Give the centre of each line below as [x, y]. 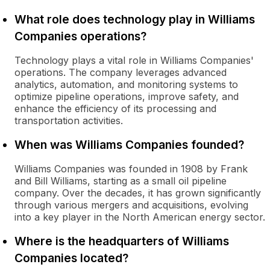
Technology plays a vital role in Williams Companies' [134, 60]
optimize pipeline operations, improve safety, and [127, 96]
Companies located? [71, 258]
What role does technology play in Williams [135, 19]
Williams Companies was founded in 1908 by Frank [131, 169]
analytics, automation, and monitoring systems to [126, 84]
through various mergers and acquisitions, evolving [131, 205]
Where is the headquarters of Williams [122, 241]
